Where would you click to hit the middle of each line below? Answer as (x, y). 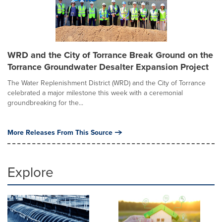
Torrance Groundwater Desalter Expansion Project (108, 67)
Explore (30, 172)
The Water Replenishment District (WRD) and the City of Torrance (107, 83)
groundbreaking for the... (45, 103)
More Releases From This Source (60, 133)
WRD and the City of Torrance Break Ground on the (110, 55)
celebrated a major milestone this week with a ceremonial (95, 93)
